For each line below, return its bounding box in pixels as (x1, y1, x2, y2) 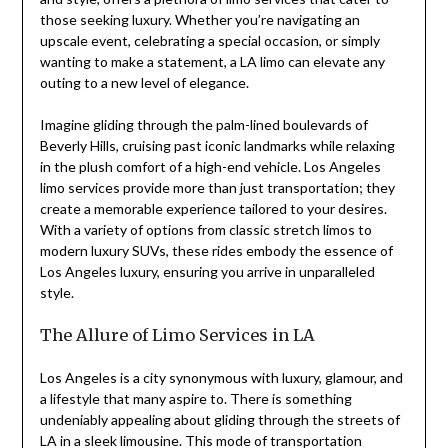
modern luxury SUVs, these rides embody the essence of (39, 242, 393, 260)
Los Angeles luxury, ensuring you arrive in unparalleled (39, 263, 375, 281)
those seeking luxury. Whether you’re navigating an (39, 11, 360, 29)
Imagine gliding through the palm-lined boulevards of (39, 116, 368, 134)
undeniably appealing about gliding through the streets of (39, 411, 400, 429)
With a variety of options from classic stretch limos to (39, 221, 372, 239)
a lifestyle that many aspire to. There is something (39, 390, 352, 408)
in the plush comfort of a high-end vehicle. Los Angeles (39, 158, 381, 176)
